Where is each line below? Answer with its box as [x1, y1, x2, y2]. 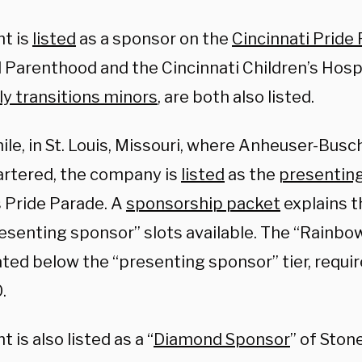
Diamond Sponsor [154, 330, 290, 349]
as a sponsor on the [76, 29, 232, 48]
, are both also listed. [158, 87, 314, 107]
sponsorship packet [126, 194, 280, 213]
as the [225, 165, 279, 184]
